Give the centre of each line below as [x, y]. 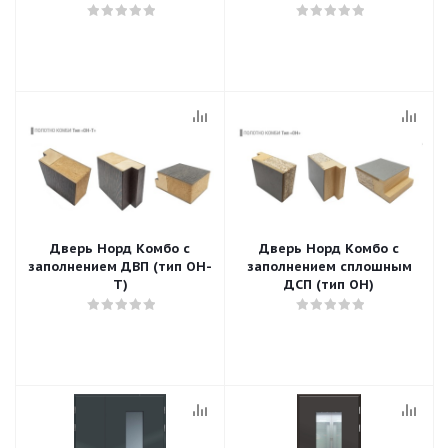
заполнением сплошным [329, 266]
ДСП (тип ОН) [329, 284]
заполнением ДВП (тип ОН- [120, 266]
